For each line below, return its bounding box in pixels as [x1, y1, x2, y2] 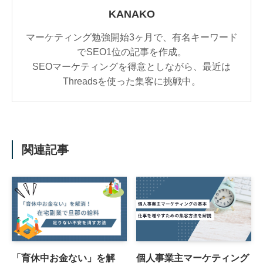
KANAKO [108, 8, 155, 20]
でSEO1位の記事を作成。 [76, 46, 187, 57]
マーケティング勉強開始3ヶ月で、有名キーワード [25, 32, 238, 42]
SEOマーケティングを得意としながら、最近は [32, 61, 231, 72]
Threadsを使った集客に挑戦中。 [62, 76, 201, 86]
